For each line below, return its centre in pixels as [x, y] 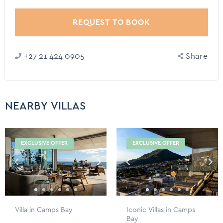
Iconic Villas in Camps [161, 210]
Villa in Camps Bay [44, 210]
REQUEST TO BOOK [111, 22]
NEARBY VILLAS [45, 106]
